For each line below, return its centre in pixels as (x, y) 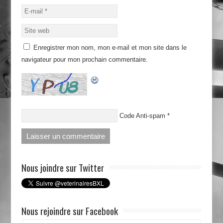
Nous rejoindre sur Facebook (69, 211)
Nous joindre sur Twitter (62, 167)
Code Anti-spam (142, 116)
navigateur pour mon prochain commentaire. (84, 60)
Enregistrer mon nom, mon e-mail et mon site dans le (110, 48)
